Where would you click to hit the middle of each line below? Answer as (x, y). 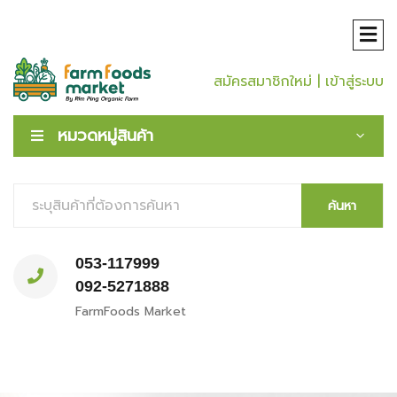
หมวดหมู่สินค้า (105, 136)
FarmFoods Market (131, 311)
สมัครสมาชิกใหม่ (263, 82)
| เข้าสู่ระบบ (350, 82)
